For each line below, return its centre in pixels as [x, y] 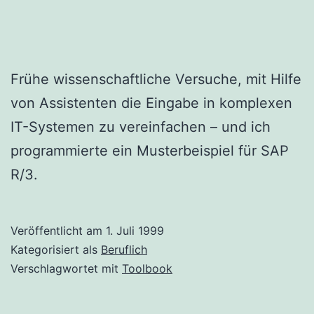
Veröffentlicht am [58, 231]
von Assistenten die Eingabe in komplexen [151, 103]
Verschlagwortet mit [66, 269]
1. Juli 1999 [135, 231]
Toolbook [147, 269]
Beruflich [124, 250]
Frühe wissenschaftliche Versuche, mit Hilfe [156, 80]
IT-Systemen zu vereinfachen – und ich [141, 127]
